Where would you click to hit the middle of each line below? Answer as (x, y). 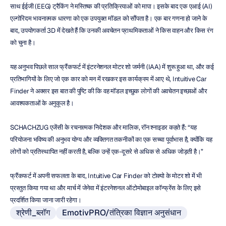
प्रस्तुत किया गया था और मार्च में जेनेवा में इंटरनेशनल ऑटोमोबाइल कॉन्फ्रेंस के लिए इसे (105, 188)
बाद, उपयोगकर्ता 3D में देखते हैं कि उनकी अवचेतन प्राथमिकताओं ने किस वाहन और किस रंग (112, 31)
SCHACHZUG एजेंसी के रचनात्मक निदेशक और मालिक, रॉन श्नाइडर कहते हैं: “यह (103, 127)
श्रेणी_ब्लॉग (33, 213)
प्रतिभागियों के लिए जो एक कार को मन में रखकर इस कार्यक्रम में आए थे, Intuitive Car (108, 79)
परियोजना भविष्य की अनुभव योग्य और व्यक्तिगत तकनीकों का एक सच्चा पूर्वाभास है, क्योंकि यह (111, 139)
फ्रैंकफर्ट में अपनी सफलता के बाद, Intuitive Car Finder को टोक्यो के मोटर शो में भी (106, 176)
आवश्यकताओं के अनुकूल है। (42, 103)
